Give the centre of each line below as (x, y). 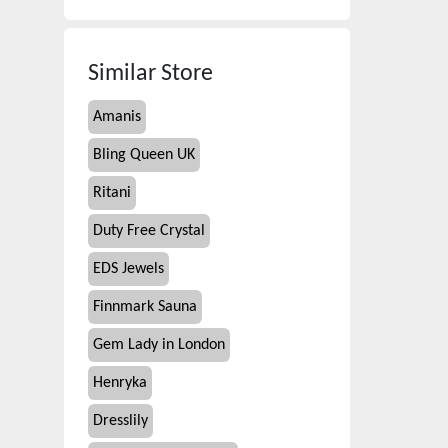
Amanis (117, 117)
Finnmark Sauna (145, 307)
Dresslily (120, 421)
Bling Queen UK (144, 155)
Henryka (120, 383)
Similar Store (150, 74)
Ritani (112, 193)
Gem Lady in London (159, 345)
